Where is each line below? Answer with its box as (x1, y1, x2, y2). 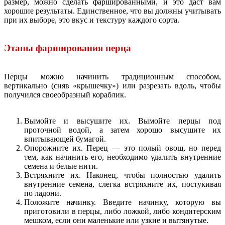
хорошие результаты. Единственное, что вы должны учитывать (4, 6, 221, 15)
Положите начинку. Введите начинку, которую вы (24, 198, 221, 207)
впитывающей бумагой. (24, 135, 106, 144)
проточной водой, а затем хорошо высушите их (24, 126, 221, 135)
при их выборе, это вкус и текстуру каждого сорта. (4, 15, 179, 24)
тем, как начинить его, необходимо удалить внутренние (24, 153, 221, 162)
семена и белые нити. (24, 162, 98, 171)
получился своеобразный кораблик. (4, 90, 126, 99)
